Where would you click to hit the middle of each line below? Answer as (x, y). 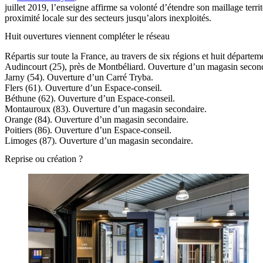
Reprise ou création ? (44, 159)
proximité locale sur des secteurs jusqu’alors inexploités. (108, 18)
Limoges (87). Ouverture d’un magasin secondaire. (99, 141)
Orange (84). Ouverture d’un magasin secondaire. (97, 120)
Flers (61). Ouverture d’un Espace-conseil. (83, 88)
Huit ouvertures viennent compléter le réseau (87, 36)
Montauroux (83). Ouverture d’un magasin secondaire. (106, 109)
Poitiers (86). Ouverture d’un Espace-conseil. (88, 130)
